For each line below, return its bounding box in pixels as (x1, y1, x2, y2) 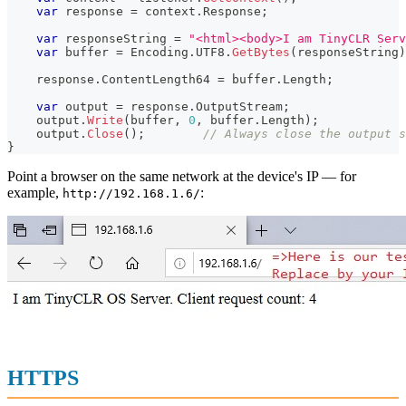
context (138, 5, 196, 19)
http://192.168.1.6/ (63, 187, 200, 201)
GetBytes (232, 45, 290, 60)
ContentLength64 (101, 72, 217, 87)
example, (7, 185, 63, 201)
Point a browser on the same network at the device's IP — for (7, 169, 356, 185)
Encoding (123, 45, 188, 60)
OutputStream (196, 100, 283, 114)
